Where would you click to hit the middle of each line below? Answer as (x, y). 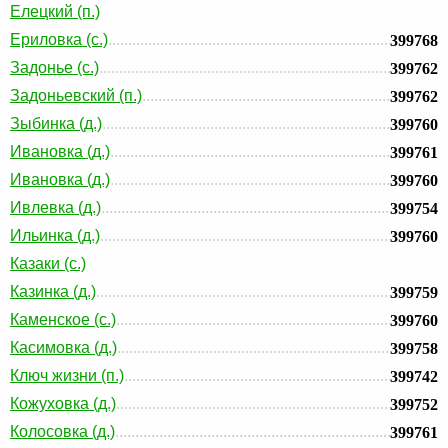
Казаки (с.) (48, 263)
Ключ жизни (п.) (67, 375)
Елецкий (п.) (55, 11)
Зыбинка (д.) (56, 123)
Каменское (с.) (63, 319)
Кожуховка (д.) (63, 403)
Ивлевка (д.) (55, 207)
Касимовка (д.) (63, 347)
